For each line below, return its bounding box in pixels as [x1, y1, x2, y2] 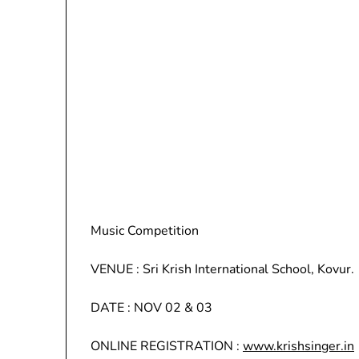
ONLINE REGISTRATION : [91, 337, 243, 355]
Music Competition [91, 222, 199, 240]
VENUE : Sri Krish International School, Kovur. [91, 260, 354, 278]
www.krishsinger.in [243, 337, 354, 355]
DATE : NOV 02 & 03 [91, 299, 212, 317]
